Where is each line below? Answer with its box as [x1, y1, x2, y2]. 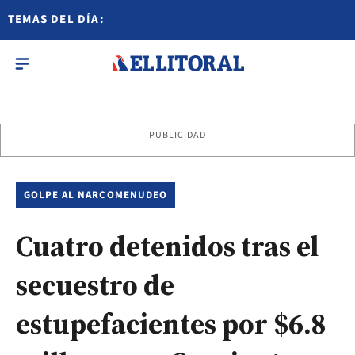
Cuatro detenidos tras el [16, 227, 319, 265]
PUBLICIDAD [148, 128, 207, 142]
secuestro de [16, 265, 174, 304]
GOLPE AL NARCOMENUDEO [24, 188, 167, 202]
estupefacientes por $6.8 [16, 304, 326, 343]
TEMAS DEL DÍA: [8, 11, 105, 28]
